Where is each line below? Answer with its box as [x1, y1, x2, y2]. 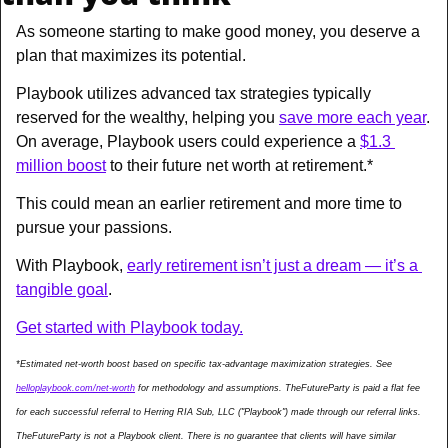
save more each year [279, 109, 426, 127]
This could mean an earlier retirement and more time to [16, 195, 402, 213]
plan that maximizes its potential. [16, 47, 250, 65]
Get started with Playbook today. [16, 319, 243, 337]
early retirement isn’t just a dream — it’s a [127, 257, 418, 275]
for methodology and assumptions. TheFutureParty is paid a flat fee [135, 383, 420, 394]
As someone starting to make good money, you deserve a [16, 23, 420, 41]
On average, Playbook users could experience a [16, 133, 360, 151]
